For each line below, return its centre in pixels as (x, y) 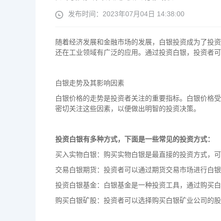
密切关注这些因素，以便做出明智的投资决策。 (128, 109)
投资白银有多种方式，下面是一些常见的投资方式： (135, 139)
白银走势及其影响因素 (90, 83)
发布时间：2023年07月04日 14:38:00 (126, 14)
